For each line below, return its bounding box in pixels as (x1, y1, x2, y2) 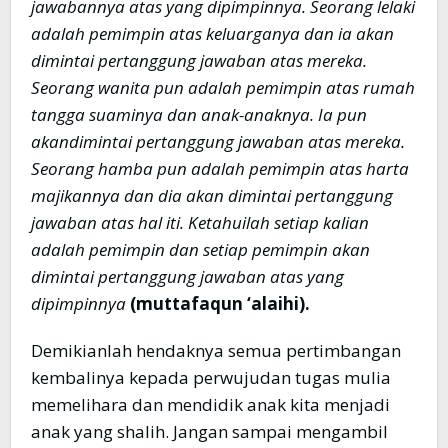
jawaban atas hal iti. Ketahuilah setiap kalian (31, 211, 369, 235)
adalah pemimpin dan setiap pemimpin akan (31, 238, 370, 262)
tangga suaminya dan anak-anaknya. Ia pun (31, 103, 367, 127)
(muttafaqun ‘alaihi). (126, 292, 310, 316)
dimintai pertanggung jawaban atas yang (31, 265, 344, 289)
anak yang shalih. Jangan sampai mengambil (31, 420, 388, 444)
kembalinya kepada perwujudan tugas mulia (31, 366, 391, 390)
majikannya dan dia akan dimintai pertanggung (31, 184, 393, 208)
